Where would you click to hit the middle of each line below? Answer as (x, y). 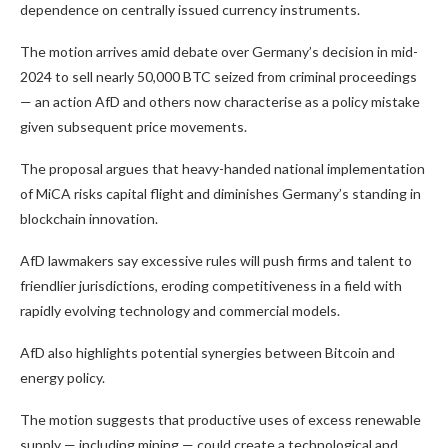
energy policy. (62, 378)
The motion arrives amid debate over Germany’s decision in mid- (219, 52)
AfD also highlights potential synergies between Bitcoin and (207, 353)
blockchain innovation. (89, 219)
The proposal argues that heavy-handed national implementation (222, 169)
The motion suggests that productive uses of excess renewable (220, 420)
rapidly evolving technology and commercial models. (180, 311)
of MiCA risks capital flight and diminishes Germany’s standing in (220, 194)
